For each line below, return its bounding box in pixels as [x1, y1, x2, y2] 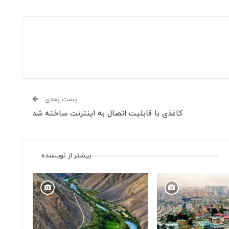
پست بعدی [43, 95, 78, 105]
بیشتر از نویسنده [41, 151, 92, 161]
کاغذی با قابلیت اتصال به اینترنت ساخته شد [32, 108, 183, 120]
